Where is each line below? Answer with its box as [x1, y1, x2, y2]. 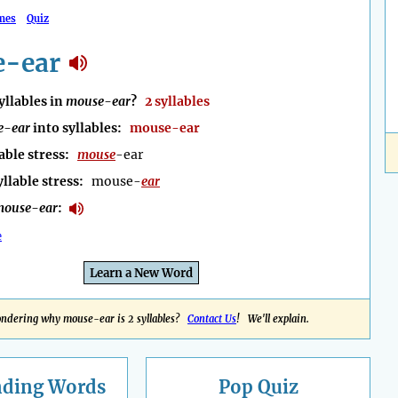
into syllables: [30, 120, 130, 137]
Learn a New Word [90, 266, 193, 282]
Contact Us [187, 313, 236, 326]
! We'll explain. [236, 313, 309, 326]
